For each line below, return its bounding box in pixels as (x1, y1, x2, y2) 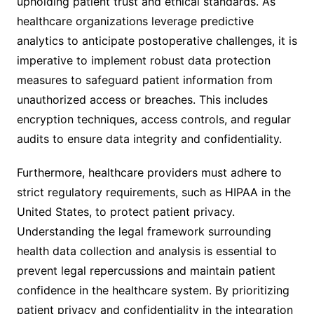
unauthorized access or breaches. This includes (16, 92, 268, 107)
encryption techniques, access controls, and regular (16, 111, 291, 126)
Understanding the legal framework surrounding (16, 224, 271, 238)
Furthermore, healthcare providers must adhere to (16, 165, 282, 179)
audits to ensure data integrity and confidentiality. (16, 131, 282, 146)
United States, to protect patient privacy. (16, 204, 235, 219)
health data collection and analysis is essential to (16, 243, 277, 258)
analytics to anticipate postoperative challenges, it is (16, 33, 297, 48)
